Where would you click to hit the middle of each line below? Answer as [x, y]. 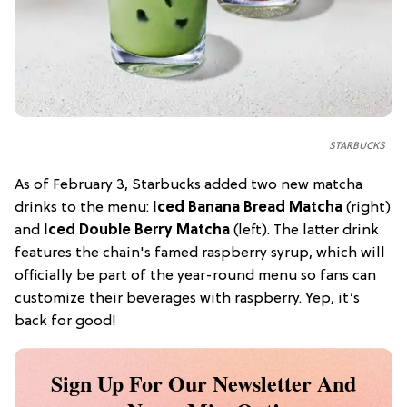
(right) [367, 208]
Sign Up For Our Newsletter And [203, 382]
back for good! [65, 321]
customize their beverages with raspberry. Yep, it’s [187, 298]
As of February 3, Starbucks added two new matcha [189, 185]
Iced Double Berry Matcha [137, 230]
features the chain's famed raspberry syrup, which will [200, 253]
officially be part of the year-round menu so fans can [195, 276]
